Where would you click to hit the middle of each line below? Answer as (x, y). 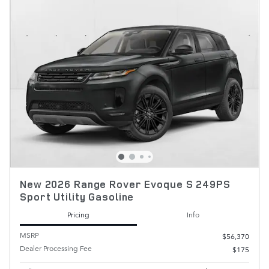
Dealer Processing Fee (56, 248)
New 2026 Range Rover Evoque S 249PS (125, 184)
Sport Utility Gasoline (77, 196)
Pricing (78, 214)
